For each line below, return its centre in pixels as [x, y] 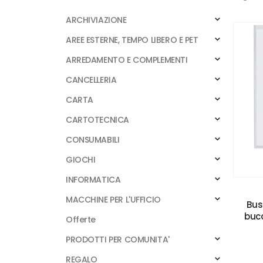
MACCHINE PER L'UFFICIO [113, 200]
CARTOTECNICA [97, 120]
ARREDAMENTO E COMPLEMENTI [127, 60]
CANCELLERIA [91, 80]
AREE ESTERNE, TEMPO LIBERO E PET [132, 40]
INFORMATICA [93, 180]
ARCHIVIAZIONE [96, 20]
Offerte [81, 220]
